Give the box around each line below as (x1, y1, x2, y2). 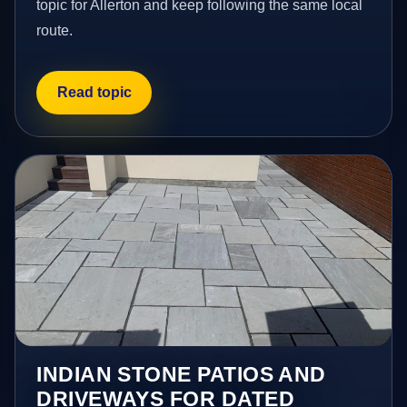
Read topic (56, 84, 132, 101)
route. (36, 22, 74, 38)
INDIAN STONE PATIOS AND (36, 362, 326, 387)
